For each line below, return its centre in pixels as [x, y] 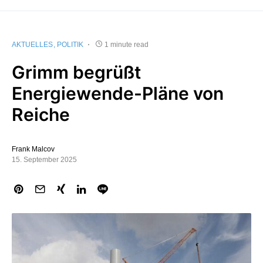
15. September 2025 [44, 160]
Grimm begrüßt [76, 73]
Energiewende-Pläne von [118, 94]
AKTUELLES [32, 45]
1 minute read [127, 45]
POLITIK [70, 45]
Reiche [41, 115]
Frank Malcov [33, 149]
